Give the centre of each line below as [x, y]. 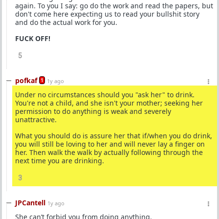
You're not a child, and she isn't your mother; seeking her [109, 103]
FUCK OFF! [33, 38]
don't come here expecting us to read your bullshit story [107, 14]
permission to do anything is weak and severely [93, 111]
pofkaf [26, 80]
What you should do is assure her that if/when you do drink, [114, 136]
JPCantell [30, 203]
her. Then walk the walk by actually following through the [109, 152]
